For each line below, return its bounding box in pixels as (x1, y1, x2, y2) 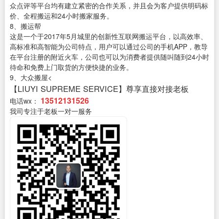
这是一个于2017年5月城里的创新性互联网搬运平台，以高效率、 (10, 31, 207, 42)
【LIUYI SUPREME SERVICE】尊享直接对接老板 (10, 83, 189, 95)
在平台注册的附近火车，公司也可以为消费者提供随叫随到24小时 (10, 52, 209, 62)
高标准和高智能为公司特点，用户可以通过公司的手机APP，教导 (10, 42, 208, 52)
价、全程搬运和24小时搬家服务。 (10, 11, 113, 21)
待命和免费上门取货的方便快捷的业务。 (10, 62, 133, 72)
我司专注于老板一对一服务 (10, 106, 92, 116)
